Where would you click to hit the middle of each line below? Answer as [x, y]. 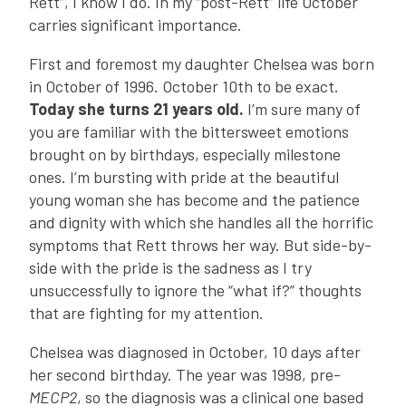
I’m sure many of [302, 109]
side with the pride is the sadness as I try [170, 268]
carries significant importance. [135, 25]
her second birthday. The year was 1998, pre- [185, 375]
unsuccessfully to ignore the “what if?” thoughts [195, 290]
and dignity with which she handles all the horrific [201, 222]
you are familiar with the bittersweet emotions [189, 132]
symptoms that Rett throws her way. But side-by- [200, 245]
